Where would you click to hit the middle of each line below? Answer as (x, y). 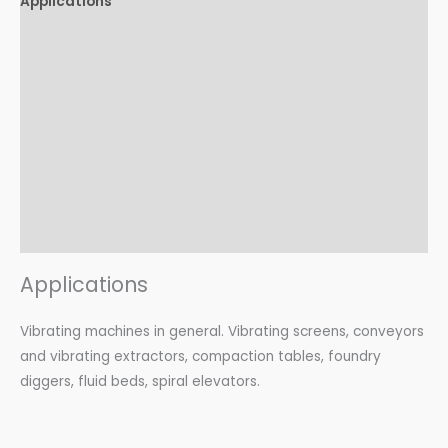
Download (56, 233)
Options (48, 156)
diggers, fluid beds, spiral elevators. (140, 381)
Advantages (65, 79)
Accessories (63, 195)
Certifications (71, 117)
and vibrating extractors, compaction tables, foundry (200, 356)
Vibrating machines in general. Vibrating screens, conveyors (222, 331)
